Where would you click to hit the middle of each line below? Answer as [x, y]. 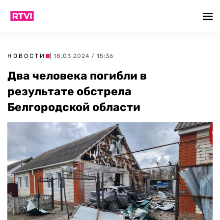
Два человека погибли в [77, 76]
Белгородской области [74, 107]
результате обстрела [69, 91]
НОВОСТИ [27, 56]
